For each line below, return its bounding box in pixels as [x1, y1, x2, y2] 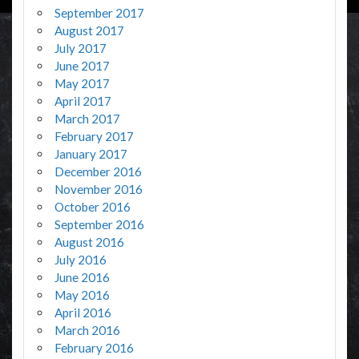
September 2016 [54, 217, 144, 232]
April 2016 [54, 305, 111, 321]
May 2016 [54, 288, 110, 303]
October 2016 [54, 200, 131, 215]
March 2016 [54, 323, 120, 338]
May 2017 [54, 76, 110, 91]
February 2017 [54, 129, 134, 144]
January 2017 [54, 147, 127, 162]
